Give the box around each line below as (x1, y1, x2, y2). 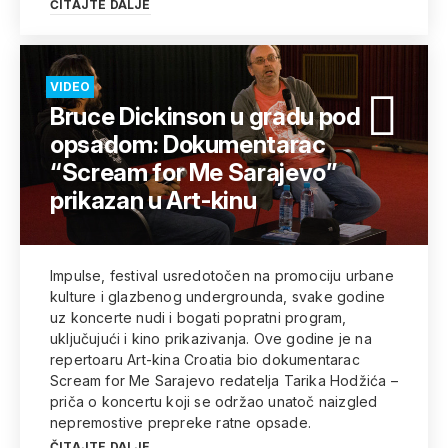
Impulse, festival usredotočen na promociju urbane (50, 267, 394, 284)
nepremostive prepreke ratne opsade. (50, 414, 311, 431)
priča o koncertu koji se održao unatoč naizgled (50, 393, 378, 410)
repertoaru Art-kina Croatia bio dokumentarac (50, 351, 360, 368)
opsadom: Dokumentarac (50, 130, 326, 159)
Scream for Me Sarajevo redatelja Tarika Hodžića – (50, 372, 398, 389)
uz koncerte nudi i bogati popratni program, (50, 309, 347, 326)
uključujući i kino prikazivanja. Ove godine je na (50, 330, 372, 347)
